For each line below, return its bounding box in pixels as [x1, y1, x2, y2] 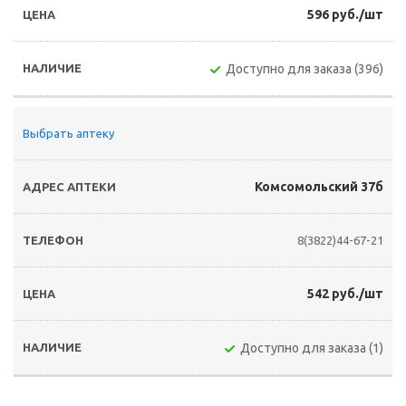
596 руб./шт [307, 7, 383, 22]
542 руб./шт [307, 286, 383, 301]
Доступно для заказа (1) [240, 341, 383, 355]
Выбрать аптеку [23, 127, 114, 140]
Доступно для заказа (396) [226, 62, 383, 76]
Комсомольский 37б [255, 179, 383, 194]
